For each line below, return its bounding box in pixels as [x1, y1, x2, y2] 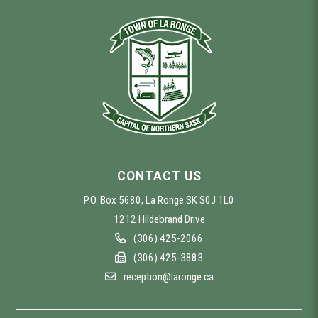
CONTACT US [116, 168, 202, 183]
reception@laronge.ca [123, 270, 214, 283]
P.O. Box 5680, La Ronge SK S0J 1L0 [84, 193, 234, 207]
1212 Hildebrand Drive [113, 212, 205, 226]
